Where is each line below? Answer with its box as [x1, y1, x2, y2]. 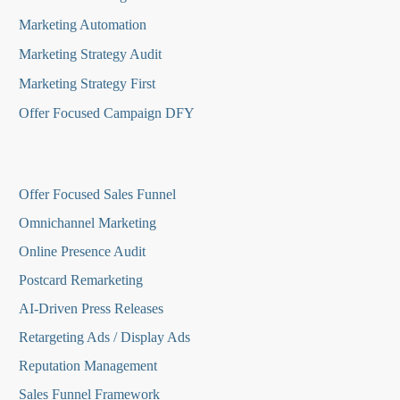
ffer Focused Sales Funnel [29, 187, 176, 203]
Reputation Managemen [19, 358, 154, 374]
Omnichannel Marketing [19, 215, 156, 231]
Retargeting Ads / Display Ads [19, 329, 190, 346]
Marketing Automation [19, 17, 146, 33]
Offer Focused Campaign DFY [19, 105, 195, 121]
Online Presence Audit [19, 244, 146, 260]
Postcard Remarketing [19, 272, 143, 288]
